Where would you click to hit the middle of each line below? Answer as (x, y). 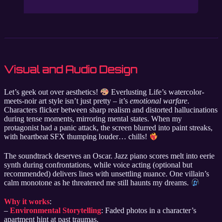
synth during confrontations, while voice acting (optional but (98, 165)
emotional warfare (159, 101)
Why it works (27, 202)
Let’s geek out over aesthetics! (52, 92)
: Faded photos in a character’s (149, 211)
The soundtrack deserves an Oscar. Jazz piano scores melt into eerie (109, 156)
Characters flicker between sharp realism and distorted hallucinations (111, 110)
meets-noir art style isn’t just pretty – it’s (67, 101)
